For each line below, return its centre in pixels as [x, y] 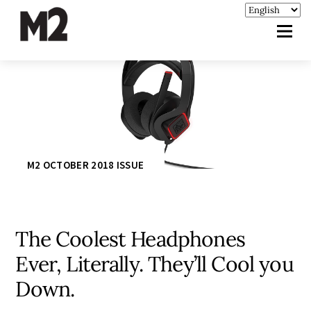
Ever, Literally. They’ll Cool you [154, 263]
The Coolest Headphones [130, 238]
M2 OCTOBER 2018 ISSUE [85, 165]
